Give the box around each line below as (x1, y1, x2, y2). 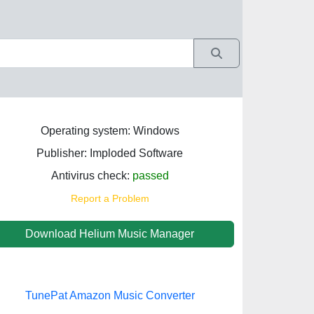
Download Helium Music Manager (25, 228, 194, 240)
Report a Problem (70, 193, 149, 204)
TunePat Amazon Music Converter (25, 289, 195, 301)
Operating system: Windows (40, 125, 179, 137)
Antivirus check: (50, 170, 132, 182)
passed (132, 170, 169, 182)
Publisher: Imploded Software (36, 147, 183, 159)
